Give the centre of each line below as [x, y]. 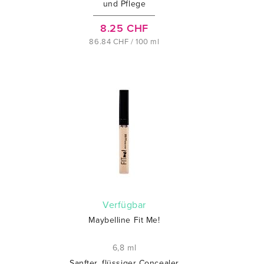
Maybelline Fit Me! [124, 220]
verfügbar [127, 205]
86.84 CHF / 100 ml [124, 42]
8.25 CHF [124, 28]
